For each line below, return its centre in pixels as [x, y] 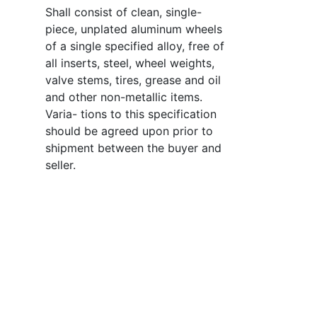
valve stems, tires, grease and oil [133, 80]
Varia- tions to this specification [131, 114]
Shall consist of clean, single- [123, 12]
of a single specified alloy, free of [134, 46]
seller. [60, 165]
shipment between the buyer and [133, 148]
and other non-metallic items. [123, 97]
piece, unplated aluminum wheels [133, 29]
